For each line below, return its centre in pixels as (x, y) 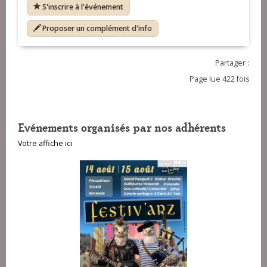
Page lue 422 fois (219, 79)
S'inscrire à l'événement (83, 7)
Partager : (232, 63)
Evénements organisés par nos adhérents (122, 127)
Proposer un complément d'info (97, 29)
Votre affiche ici (45, 144)
